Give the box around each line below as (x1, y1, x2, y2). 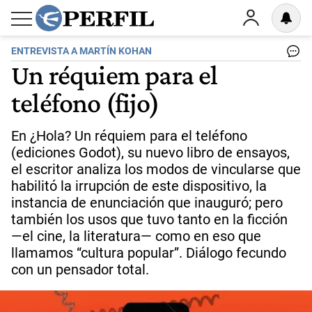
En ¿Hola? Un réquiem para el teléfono (11, 127, 247, 144)
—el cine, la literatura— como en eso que (11, 228, 261, 244)
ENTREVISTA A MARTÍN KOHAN (11, 45, 152, 57)
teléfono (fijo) (11, 86, 159, 118)
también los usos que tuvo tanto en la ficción (11, 211, 288, 228)
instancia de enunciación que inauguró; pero (11, 194, 283, 211)
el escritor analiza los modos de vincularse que (11, 161, 301, 178)
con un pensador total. (11, 261, 149, 278)
